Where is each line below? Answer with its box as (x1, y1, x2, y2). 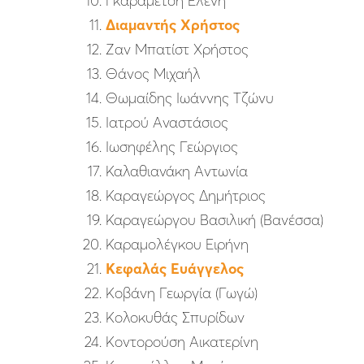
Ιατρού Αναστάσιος (106, 113, 228, 132)
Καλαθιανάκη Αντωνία (106, 162, 248, 181)
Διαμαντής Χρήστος (106, 15, 240, 35)
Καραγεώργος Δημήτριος (106, 186, 266, 206)
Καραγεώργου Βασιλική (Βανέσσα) (106, 210, 323, 230)
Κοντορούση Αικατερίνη (106, 332, 258, 352)
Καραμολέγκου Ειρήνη (106, 235, 249, 254)
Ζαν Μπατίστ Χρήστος (106, 40, 249, 59)
